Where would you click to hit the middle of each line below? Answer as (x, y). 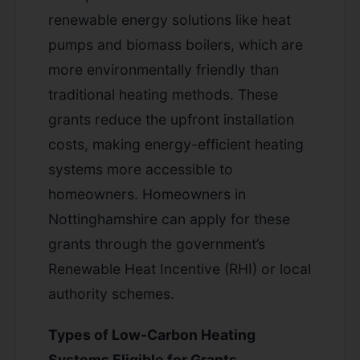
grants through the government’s (157, 243)
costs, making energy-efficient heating (176, 144)
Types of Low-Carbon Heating (152, 334)
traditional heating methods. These (163, 94)
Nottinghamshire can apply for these (169, 219)
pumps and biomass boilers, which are (176, 44)
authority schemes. (111, 293)
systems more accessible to (141, 169)
